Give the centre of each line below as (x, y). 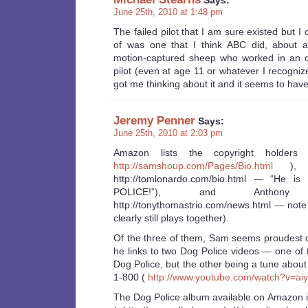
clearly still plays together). (171, 218)
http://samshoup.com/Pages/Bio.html (193, 166)
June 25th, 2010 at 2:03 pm (168, 133)
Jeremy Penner (154, 121)
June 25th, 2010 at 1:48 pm (168, 12)
